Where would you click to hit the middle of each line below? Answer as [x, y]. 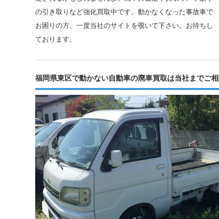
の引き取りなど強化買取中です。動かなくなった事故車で [124, 12]
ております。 [56, 39]
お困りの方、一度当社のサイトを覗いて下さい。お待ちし [124, 26]
